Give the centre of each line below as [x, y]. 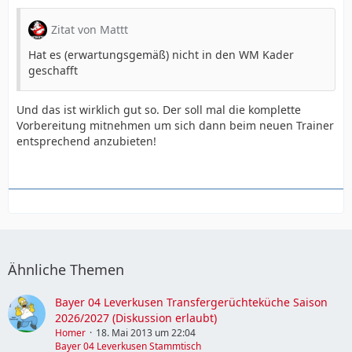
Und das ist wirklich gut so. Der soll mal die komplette [159, 109]
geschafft [53, 70]
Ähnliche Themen [66, 269]
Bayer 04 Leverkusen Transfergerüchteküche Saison [191, 302]
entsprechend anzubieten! [86, 141]
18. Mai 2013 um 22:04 [146, 333]
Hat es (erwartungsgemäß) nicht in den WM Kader [161, 54]
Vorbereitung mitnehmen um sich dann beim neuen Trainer [175, 125]
